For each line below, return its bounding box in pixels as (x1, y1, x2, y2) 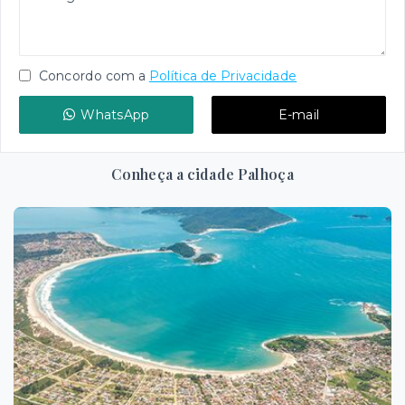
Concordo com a (35, 67, 146, 84)
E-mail (278, 106, 320, 123)
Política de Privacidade (148, 67, 297, 84)
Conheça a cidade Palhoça (111, 164, 294, 184)
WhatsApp (80, 106, 150, 123)
